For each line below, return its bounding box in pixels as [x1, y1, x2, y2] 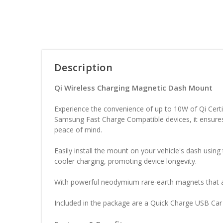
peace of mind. [54, 125, 103, 135]
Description [54, 61, 112, 75]
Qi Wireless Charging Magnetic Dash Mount [54, 83, 213, 93]
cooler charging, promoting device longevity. [54, 156, 197, 166]
